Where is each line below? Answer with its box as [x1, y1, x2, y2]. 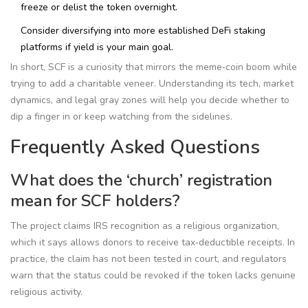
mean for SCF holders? [10, 190, 180, 212]
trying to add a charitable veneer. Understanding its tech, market [10, 77, 294, 91]
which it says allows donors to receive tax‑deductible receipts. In [10, 236, 295, 250]
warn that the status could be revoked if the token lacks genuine [10, 269, 296, 283]
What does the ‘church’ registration [10, 169, 272, 192]
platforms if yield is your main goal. [21, 41, 173, 54]
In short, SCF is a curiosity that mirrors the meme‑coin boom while [10, 60, 297, 74]
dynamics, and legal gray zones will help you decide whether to [10, 93, 289, 107]
